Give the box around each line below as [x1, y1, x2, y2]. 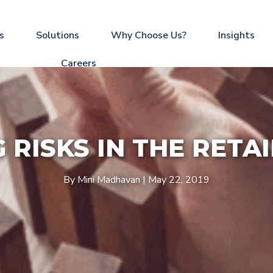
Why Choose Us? [110, 29, 186, 42]
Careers [61, 57, 96, 70]
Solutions [35, 29, 79, 42]
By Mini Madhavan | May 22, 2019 [63, 172, 210, 186]
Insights [218, 29, 255, 42]
